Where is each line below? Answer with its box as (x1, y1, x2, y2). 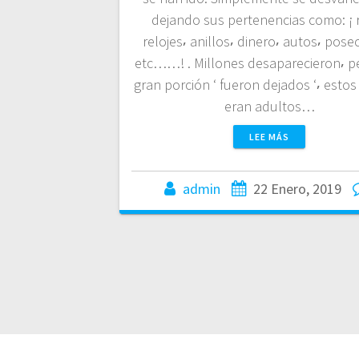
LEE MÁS (249, 130, 289, 143)
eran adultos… (224, 96, 315, 115)
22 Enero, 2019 (252, 179, 341, 198)
